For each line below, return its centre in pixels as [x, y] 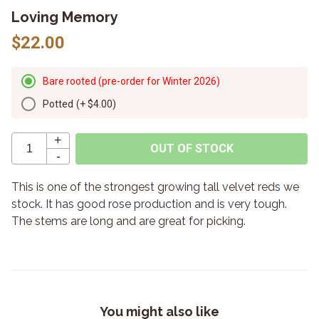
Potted [58, 104]
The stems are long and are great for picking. [129, 221]
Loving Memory [65, 17]
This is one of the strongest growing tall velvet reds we [155, 187]
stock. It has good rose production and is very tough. [149, 204]
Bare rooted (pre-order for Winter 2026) [131, 81]
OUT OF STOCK [192, 148]
